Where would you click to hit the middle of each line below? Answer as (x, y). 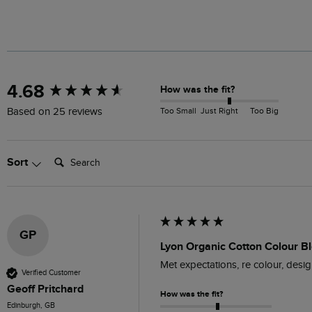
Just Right (219, 110)
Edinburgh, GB (31, 305)
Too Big (264, 110)
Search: (66, 155)
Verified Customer (51, 273)
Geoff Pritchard (45, 289)
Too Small (178, 110)
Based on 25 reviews (55, 111)
